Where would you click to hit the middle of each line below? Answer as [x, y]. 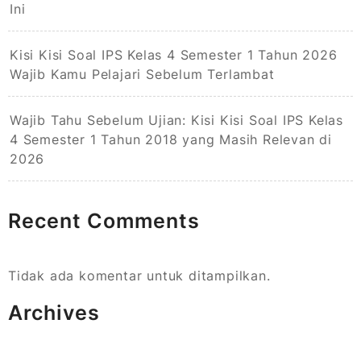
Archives [54, 313]
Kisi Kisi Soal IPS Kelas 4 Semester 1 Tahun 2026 [174, 55]
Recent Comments [104, 221]
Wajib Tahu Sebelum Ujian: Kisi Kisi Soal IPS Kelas [176, 120]
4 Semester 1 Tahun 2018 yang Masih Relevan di [171, 140]
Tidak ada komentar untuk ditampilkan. [139, 276]
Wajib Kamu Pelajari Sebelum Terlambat [142, 75]
